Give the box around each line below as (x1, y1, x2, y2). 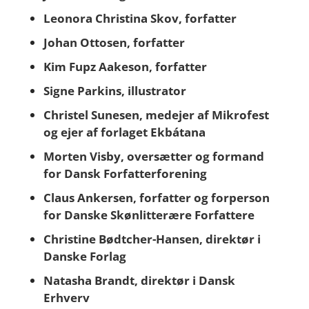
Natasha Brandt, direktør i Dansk (43, 272, 235, 288)
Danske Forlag (43, 248, 126, 264)
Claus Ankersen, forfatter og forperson (43, 190, 270, 206)
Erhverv (43, 290, 90, 306)
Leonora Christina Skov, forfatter (43, 10, 237, 26)
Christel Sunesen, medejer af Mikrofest (43, 107, 269, 123)
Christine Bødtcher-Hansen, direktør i (43, 231, 261, 247)
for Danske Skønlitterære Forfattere (43, 207, 255, 223)
